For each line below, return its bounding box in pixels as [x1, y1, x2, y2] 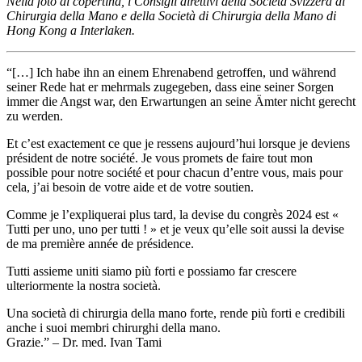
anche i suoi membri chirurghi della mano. [6, 320, 221, 335]
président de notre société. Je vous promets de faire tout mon [6, 150, 313, 165]
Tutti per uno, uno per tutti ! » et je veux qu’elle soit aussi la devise [6, 221, 344, 236]
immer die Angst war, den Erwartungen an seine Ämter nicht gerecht [6, 94, 356, 108]
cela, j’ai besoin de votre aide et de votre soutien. [6, 179, 254, 194]
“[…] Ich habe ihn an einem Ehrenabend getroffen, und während [6, 65, 336, 79]
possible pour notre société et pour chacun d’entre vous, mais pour [6, 165, 343, 179]
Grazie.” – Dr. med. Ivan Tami [6, 335, 162, 349]
